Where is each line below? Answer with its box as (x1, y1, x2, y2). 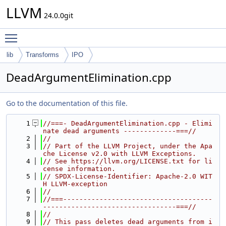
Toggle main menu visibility (22, 29, 116, 38)
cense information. (43, 165, 116, 173)
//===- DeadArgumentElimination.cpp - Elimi (43, 120, 212, 127)
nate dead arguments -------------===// (43, 127, 196, 135)
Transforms (26, 51, 59, 59)
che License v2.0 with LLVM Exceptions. (43, 150, 196, 157)
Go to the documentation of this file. (6, 98, 128, 108)
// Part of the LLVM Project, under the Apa (43, 142, 212, 150)
